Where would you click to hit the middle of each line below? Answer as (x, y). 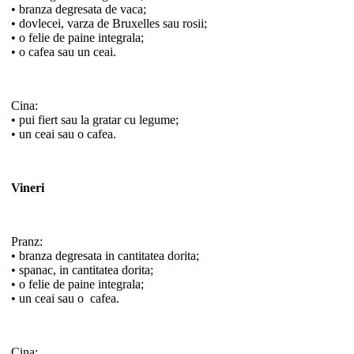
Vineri (28, 187)
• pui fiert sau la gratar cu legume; (95, 119)
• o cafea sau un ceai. (64, 51)
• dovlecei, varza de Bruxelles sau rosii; (109, 23)
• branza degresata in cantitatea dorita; (105, 255)
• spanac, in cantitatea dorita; (82, 269)
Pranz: (27, 241)
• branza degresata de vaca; (79, 9)
